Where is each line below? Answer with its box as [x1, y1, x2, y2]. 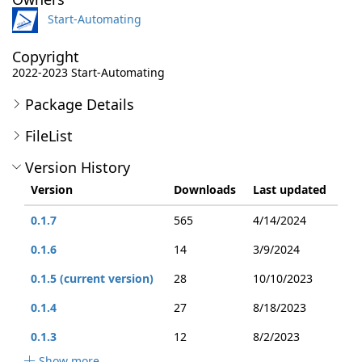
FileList [25, 126, 73, 145]
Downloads [174, 182, 236, 197]
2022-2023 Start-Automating [12, 65, 165, 80]
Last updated [253, 182, 326, 197]
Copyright [12, 47, 79, 66]
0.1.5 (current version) [31, 271, 154, 286]
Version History [25, 158, 130, 177]
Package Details [25, 95, 134, 114]
